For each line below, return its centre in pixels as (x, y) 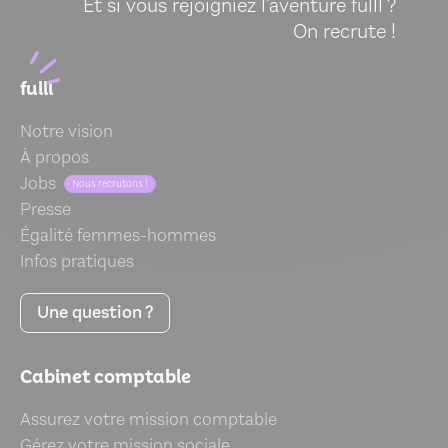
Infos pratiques (77, 262)
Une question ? (95, 313)
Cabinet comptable (105, 377)
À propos (54, 158)
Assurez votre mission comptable (148, 420)
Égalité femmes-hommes (118, 236)
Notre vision (66, 132)
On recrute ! (344, 32)
